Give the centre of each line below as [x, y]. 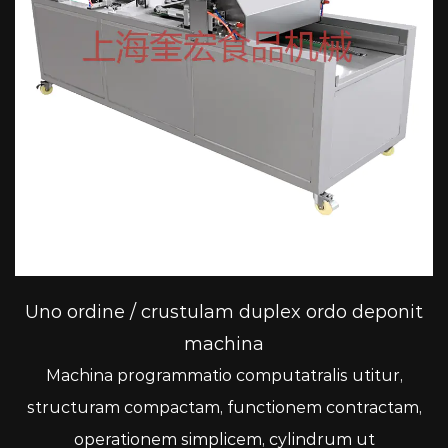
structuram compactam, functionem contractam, [224, 408]
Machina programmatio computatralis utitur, [224, 376]
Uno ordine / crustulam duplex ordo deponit [224, 312]
